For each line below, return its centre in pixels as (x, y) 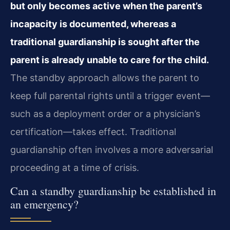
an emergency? (44, 204)
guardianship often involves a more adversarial (112, 150)
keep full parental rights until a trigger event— (110, 96)
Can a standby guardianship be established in (113, 190)
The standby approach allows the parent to (105, 78)
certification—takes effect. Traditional (93, 132)
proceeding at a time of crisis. (75, 168)
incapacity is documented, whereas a (93, 24)
